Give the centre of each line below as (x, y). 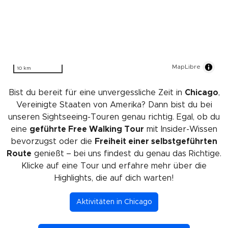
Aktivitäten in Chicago (114, 202)
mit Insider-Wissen (181, 129)
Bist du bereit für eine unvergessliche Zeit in (96, 92)
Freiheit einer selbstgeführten (156, 141)
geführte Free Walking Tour (87, 129)
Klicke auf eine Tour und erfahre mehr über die (114, 166)
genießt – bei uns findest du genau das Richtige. (126, 153)
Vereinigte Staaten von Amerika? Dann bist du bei (114, 105)
